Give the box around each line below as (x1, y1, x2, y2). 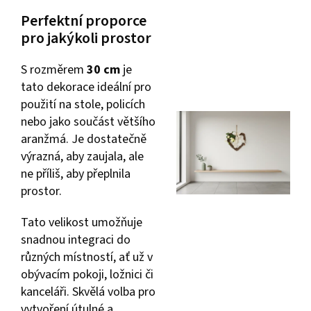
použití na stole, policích (21, 95, 145, 113)
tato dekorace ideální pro (21, 78, 151, 96)
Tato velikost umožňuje (21, 213, 142, 231)
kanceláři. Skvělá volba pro (21, 283, 155, 301)
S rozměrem (21, 60, 87, 78)
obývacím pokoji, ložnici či (21, 265, 153, 283)
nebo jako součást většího (21, 112, 155, 131)
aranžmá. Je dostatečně (21, 130, 146, 148)
